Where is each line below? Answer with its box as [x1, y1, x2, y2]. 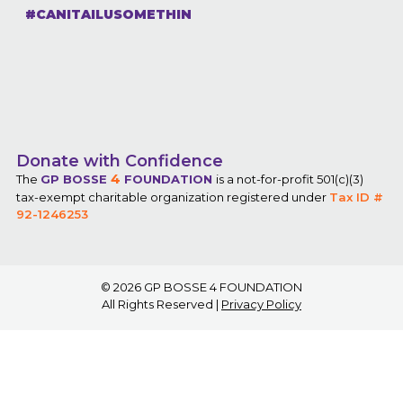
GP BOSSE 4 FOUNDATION [141, 279, 302, 294]
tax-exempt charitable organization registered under [15, 190, 329, 205]
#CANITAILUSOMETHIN [25, 5, 192, 22]
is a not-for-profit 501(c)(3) [215, 172, 363, 187]
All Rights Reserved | [102, 296, 221, 311]
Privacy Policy [221, 296, 301, 311]
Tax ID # [328, 190, 383, 205]
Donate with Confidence [15, 151, 223, 172]
